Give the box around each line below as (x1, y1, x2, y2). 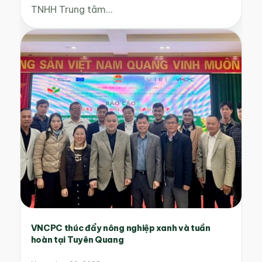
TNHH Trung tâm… (30, 4, 112, 16)
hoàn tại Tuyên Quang (30, 235, 124, 246)
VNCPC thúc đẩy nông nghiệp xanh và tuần (30, 223, 211, 234)
